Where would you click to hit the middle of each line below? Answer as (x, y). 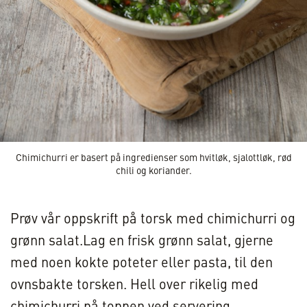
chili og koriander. (153, 171)
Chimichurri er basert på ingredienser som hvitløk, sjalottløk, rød (153, 158)
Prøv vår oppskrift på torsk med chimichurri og (153, 220)
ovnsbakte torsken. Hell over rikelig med (134, 285)
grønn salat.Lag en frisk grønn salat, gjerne (142, 242)
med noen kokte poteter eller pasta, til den (142, 263)
